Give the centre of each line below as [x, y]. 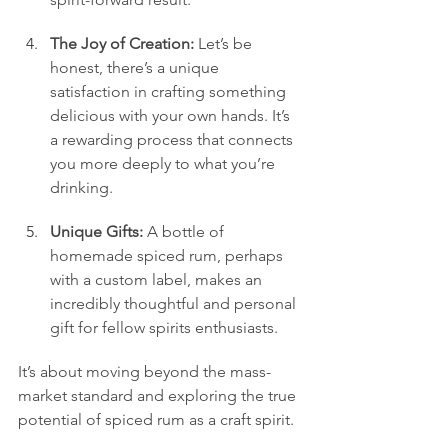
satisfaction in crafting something [170, 91]
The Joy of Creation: [122, 43]
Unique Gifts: [96, 231]
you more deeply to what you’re [164, 163]
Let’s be [225, 43]
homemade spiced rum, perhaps [168, 255]
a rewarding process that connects [173, 139]
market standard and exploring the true [159, 395]
